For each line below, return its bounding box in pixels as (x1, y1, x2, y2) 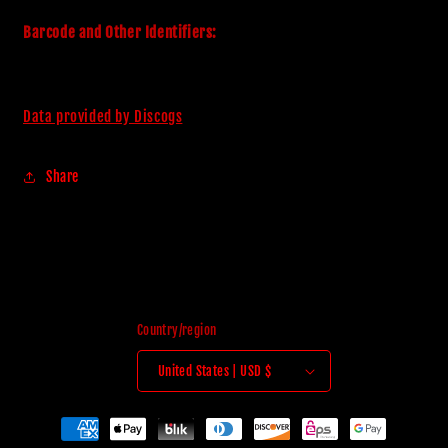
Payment (34, 410, 90, 429)
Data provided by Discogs (23, 106, 183, 126)
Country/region (136, 322, 217, 338)
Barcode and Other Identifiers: (23, 22, 217, 42)
